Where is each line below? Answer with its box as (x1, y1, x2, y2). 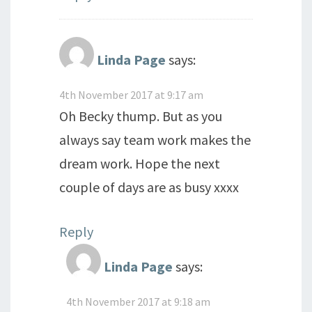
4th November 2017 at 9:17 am (59, 88, 203, 102)
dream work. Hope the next (59, 155, 220, 172)
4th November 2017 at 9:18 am (66, 295, 210, 309)
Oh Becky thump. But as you (59, 107, 222, 125)
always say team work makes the (59, 131, 251, 148)
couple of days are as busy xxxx (59, 178, 239, 196)
